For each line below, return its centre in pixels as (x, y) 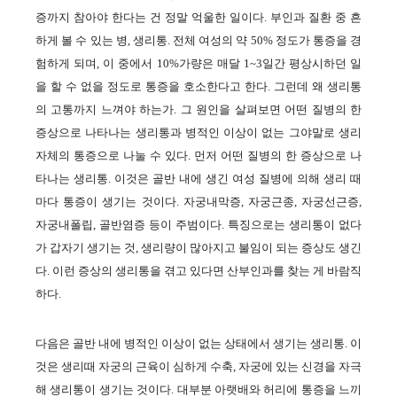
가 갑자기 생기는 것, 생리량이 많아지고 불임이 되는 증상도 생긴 (198, 248)
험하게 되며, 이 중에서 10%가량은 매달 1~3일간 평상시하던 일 (198, 63)
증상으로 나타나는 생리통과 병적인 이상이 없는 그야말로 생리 (198, 132)
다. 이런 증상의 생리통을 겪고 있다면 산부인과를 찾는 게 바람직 (198, 271)
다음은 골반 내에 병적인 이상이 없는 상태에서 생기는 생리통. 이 (198, 343)
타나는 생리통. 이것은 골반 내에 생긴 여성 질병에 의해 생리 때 (198, 179)
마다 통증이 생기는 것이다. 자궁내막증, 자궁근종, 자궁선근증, (198, 202)
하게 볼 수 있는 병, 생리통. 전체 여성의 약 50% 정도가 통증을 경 (198, 40)
